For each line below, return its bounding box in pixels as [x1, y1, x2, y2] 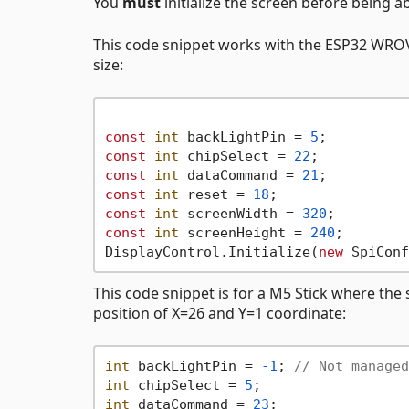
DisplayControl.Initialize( [104, 243, 319, 260]
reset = [178, 185, 253, 203]
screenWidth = [178, 204, 302, 222]
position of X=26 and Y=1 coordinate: [93, 303, 346, 324]
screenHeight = [178, 224, 310, 241]
